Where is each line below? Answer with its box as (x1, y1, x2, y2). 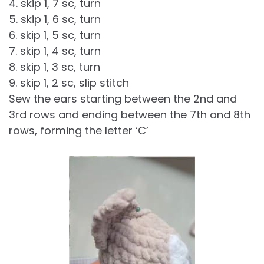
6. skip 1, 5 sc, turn (9, 28, 101, 43)
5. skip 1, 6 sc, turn (9, 12, 101, 27)
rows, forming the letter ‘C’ (9, 123, 148, 138)
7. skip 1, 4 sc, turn (9, 44, 101, 59)
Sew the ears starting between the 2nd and (9, 91, 237, 107)
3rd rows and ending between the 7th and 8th (9, 107, 250, 123)
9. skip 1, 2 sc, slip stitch (9, 75, 129, 91)
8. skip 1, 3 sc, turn (9, 60, 100, 75)
